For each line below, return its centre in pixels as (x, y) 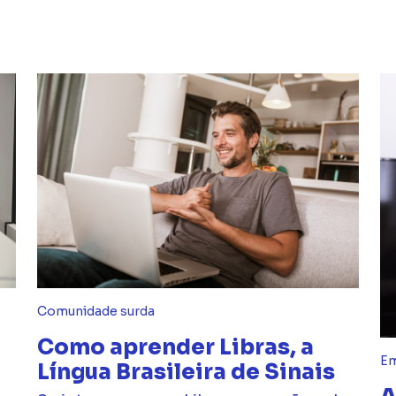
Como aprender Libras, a (175, 347)
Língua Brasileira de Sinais (186, 372)
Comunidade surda (96, 311)
